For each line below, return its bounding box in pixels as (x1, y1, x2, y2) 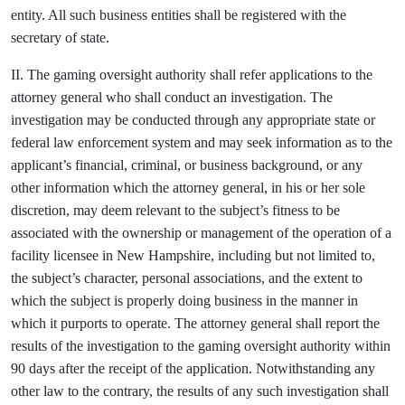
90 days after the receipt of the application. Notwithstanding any (11, 361, 375, 376)
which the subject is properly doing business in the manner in (11, 293, 358, 308)
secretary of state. (11, 30, 109, 45)
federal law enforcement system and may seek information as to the (11, 135, 392, 150)
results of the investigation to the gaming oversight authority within (11, 338, 391, 353)
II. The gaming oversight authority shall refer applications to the (11, 67, 372, 82)
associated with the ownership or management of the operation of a (11, 225, 391, 240)
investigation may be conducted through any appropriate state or (11, 112, 375, 127)
